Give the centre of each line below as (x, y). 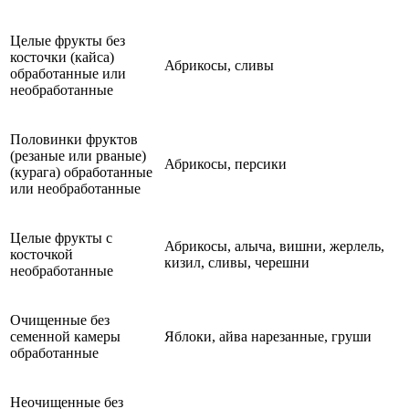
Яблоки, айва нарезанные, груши (268, 336)
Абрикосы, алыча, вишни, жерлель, (274, 246)
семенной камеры (65, 336)
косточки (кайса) (62, 57)
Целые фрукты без (68, 40)
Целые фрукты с (61, 237)
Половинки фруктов (74, 139)
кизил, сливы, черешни (237, 262)
